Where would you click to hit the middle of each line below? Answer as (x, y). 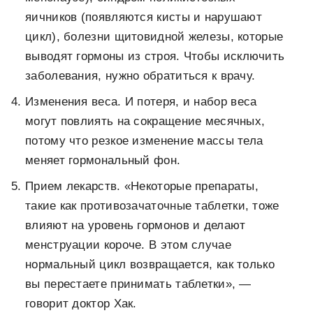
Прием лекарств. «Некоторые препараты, (142, 186)
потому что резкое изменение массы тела (144, 141)
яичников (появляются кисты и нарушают (144, 17)
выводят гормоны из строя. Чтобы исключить (155, 56)
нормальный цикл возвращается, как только (150, 264)
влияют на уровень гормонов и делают (136, 225)
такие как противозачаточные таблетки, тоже (152, 206)
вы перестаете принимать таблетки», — (138, 284)
